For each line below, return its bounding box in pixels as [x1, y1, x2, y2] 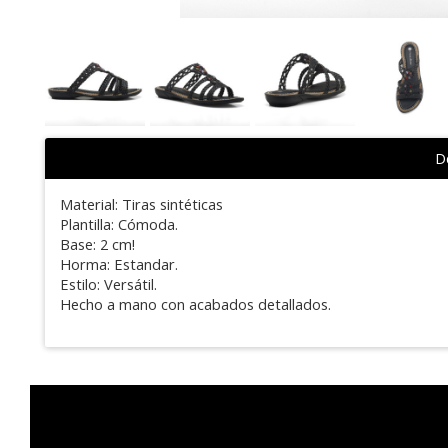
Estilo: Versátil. [60, 273, 157, 294]
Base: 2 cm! [60, 233, 135, 254]
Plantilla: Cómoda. [60, 213, 178, 234]
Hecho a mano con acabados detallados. [60, 293, 331, 314]
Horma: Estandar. [60, 253, 178, 274]
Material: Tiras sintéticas [60, 193, 223, 214]
